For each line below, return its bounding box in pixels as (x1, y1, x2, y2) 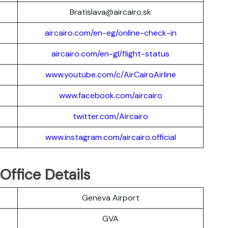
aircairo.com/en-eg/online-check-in (44, 27, 177, 38)
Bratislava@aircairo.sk (70, 6, 151, 17)
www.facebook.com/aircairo (59, 90, 162, 101)
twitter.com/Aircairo (73, 110, 148, 122)
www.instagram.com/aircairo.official (45, 131, 176, 142)
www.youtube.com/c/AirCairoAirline (45, 69, 176, 80)
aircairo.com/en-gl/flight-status (51, 48, 169, 59)
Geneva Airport (81, 192, 139, 203)
